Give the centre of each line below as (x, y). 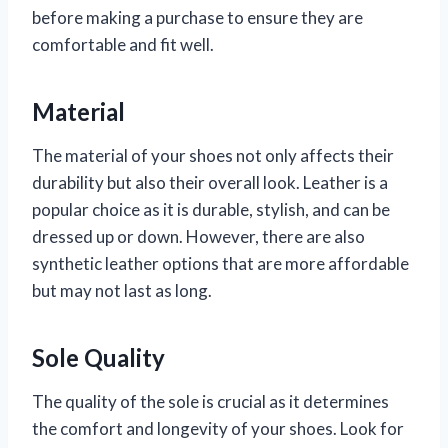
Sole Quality (98, 358)
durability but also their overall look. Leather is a (210, 183)
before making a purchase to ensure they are (197, 18)
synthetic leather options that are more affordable (220, 264)
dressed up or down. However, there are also (198, 237)
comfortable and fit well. (123, 45)
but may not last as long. (122, 291)
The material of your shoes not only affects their (213, 156)
